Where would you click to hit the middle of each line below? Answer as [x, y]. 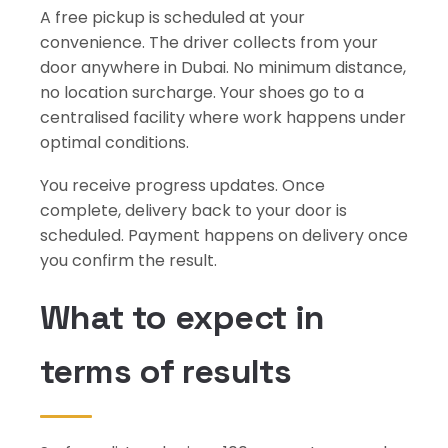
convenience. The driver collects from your [209, 42]
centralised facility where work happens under [223, 117]
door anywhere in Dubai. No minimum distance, [223, 67]
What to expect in [182, 317]
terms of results [166, 371]
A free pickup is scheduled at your [172, 17]
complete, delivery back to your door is [193, 210]
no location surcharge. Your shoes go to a [202, 92]
